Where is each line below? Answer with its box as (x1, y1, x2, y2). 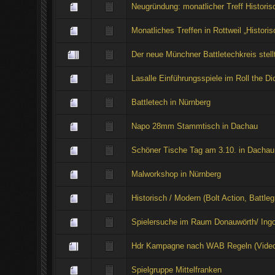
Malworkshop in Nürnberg (131, 169, 221, 179)
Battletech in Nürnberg (131, 97, 211, 107)
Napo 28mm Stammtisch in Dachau (131, 121, 258, 131)
